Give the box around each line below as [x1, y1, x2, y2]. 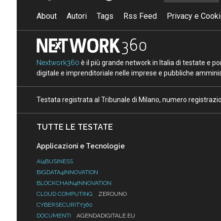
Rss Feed [123, 11, 157, 21]
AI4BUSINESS [36, 158, 73, 165]
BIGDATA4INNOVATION [36, 169, 98, 176]
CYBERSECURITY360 [36, 201, 93, 209]
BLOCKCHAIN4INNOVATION [36, 180, 111, 187]
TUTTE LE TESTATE [36, 122, 113, 132]
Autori [66, 11, 87, 21]
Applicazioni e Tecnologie [36, 142, 125, 150]
